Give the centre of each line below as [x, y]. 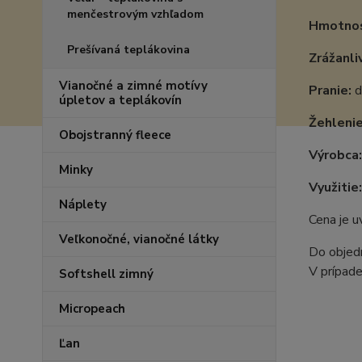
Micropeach [92, 309]
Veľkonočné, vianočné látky [139, 239]
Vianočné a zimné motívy [133, 86]
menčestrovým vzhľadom [135, 14]
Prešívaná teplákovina [128, 50]
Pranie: [330, 91]
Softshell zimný [106, 274]
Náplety [83, 204]
